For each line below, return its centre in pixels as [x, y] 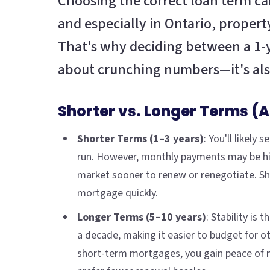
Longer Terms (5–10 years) [142, 218]
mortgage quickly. [118, 193]
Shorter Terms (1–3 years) [140, 139]
